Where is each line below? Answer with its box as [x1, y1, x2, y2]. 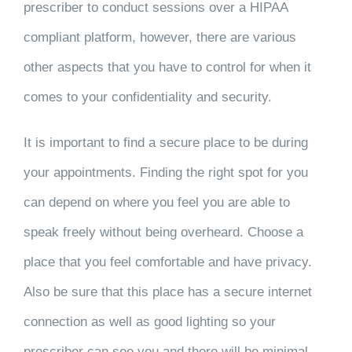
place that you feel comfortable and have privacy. [23, 255, 312, 269]
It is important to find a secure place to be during [23, 135, 308, 150]
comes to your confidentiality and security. [23, 90, 280, 104]
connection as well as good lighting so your [23, 314, 276, 329]
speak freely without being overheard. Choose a [23, 225, 303, 240]
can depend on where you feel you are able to [23, 195, 290, 210]
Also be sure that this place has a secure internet [23, 284, 312, 299]
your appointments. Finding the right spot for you [23, 165, 308, 180]
